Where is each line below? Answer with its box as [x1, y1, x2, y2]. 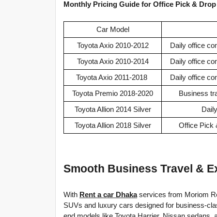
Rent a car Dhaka [79, 190, 137, 199]
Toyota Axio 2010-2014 [77, 57, 149, 65]
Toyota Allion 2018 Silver [74, 121, 151, 129]
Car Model [96, 25, 129, 33]
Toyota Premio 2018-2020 [72, 89, 153, 97]
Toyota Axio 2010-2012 [77, 41, 149, 49]
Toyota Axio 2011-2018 [76, 73, 147, 81]
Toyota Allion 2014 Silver [74, 105, 151, 113]
